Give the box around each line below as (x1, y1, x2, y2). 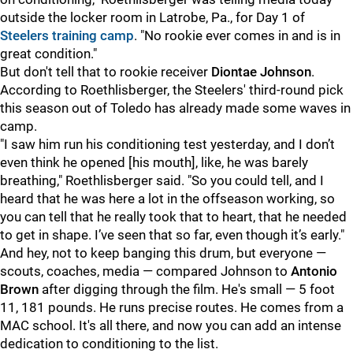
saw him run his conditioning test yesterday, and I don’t (8, 136, 335, 152)
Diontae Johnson (211, 64, 311, 80)
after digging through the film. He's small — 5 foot (42, 281, 335, 297)
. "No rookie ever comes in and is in (134, 28, 340, 43)
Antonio (291, 263, 337, 279)
